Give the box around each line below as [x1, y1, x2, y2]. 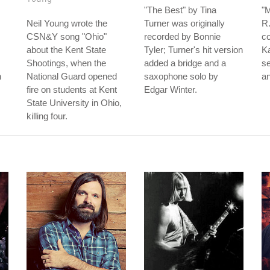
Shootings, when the [27, 58, 106, 68]
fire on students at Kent [27, 84, 117, 95]
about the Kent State [27, 45, 106, 55]
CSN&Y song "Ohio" [27, 31, 107, 42]
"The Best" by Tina [144, 5, 216, 15]
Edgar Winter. [144, 84, 197, 95]
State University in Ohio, [27, 98, 122, 108]
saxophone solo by [144, 71, 218, 81]
